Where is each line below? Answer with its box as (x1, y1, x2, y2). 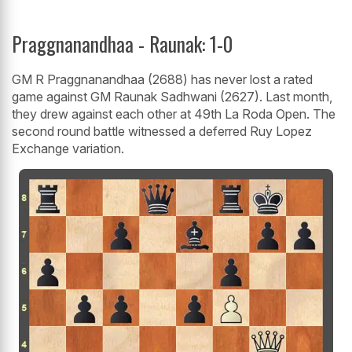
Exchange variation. (12, 141, 124, 157)
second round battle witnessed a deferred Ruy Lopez (12, 123, 312, 140)
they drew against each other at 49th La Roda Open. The (12, 106, 335, 123)
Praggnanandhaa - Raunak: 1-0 (12, 29, 233, 59)
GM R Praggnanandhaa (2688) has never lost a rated (12, 71, 313, 88)
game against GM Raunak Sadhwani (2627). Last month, (12, 89, 332, 105)
